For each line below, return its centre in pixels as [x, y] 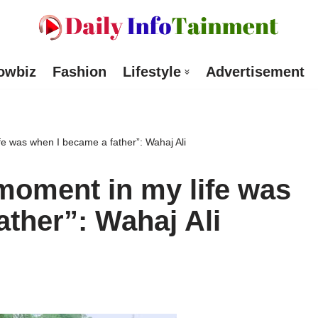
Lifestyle [152, 72]
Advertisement [255, 72]
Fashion [79, 72]
